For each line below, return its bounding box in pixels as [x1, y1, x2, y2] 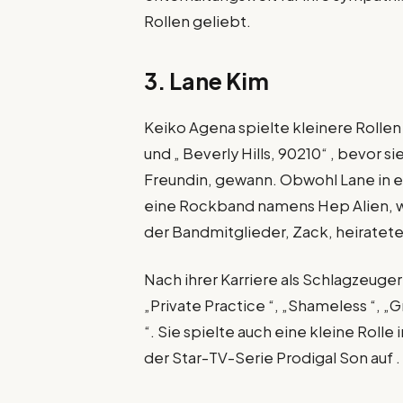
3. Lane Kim [144, 66, 270, 95]
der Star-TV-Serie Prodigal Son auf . [144, 347, 401, 367]
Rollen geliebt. [144, 12, 252, 31]
